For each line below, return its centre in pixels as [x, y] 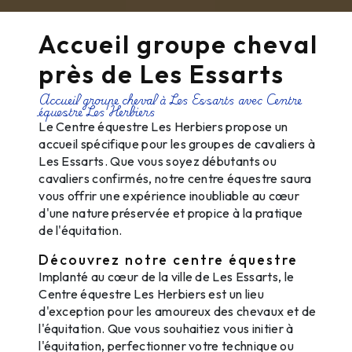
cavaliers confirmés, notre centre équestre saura [175, 179]
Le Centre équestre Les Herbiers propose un [163, 127]
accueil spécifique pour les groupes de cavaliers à [177, 144]
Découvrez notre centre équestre [169, 260]
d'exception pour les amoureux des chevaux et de [178, 312]
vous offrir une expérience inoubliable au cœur [169, 196]
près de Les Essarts [162, 74]
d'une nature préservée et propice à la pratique [171, 213]
